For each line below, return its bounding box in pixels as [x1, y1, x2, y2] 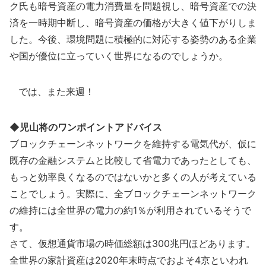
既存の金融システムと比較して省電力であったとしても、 [9, 154, 256, 166]
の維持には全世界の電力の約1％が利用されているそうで [9, 204, 251, 216]
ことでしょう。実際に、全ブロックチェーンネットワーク [9, 188, 256, 199]
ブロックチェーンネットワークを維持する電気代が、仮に [9, 138, 256, 150]
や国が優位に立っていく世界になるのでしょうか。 [9, 50, 228, 62]
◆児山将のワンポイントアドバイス [9, 121, 162, 133]
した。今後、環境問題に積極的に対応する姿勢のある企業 [9, 33, 256, 45]
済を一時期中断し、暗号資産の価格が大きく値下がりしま [9, 17, 256, 28]
